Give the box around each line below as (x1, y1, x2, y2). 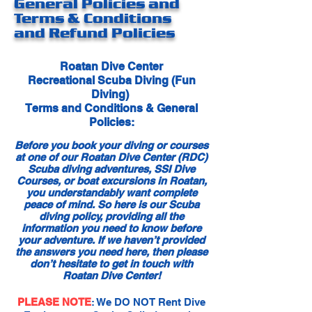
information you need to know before (22, 222, 201, 234)
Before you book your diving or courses (15, 139, 208, 151)
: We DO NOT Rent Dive (91, 296, 205, 308)
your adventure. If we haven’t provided (18, 234, 205, 246)
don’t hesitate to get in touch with (30, 258, 193, 270)
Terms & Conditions (14, 10, 171, 26)
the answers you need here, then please (15, 246, 208, 258)
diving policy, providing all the (39, 210, 184, 222)
